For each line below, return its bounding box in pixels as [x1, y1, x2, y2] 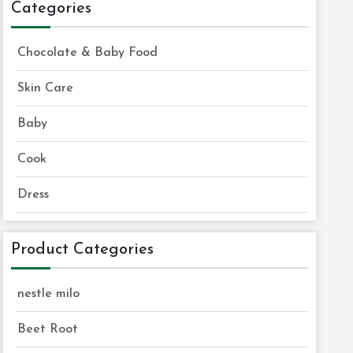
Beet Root [17, 323, 79, 336]
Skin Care [17, 82, 74, 95]
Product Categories [11, 242, 154, 258]
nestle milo [17, 288, 80, 300]
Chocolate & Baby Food [17, 46, 158, 59]
